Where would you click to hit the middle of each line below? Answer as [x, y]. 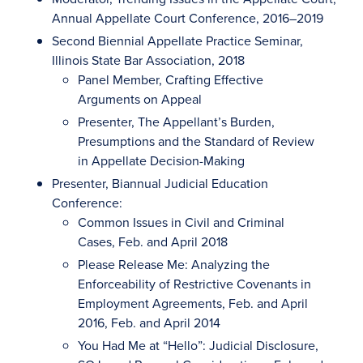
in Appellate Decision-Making [161, 160]
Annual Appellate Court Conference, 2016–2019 [188, 18]
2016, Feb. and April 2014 [149, 322]
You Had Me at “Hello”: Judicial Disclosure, [198, 345]
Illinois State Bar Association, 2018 [148, 60]
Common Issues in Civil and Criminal [181, 222]
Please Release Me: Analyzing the [174, 264]
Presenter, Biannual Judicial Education [160, 183]
